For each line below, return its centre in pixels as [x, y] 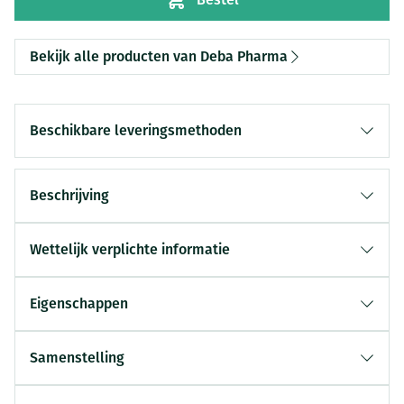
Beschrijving [69, 195]
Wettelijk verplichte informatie [130, 249]
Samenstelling [77, 358]
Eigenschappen [79, 303]
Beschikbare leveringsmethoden [136, 130]
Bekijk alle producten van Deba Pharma [159, 56]
